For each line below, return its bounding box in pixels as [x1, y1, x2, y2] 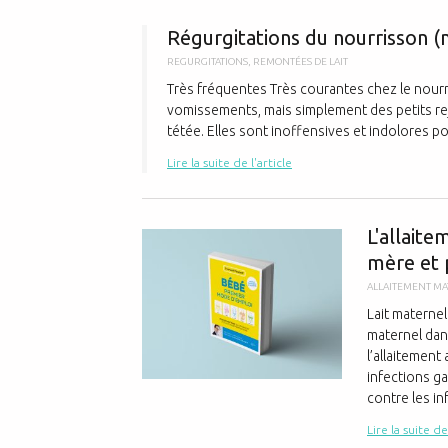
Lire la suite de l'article [167, 156, 292, 169]
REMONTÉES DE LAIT [253, 56, 348, 67]
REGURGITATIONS [167, 56, 248, 67]
